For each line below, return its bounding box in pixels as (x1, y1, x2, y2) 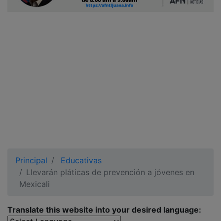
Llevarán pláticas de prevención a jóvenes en (26, 167, 194, 177)
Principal (15, 155, 47, 165)
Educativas (61, 155, 102, 165)
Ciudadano (16, 2, 57, 12)
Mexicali (19, 179, 50, 189)
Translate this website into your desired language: (7, 205, 201, 215)
